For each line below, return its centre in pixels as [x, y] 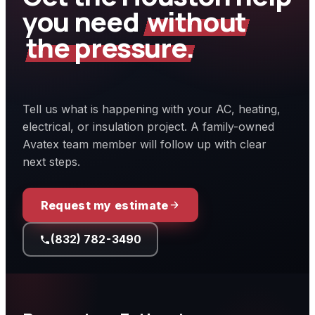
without [197, 22]
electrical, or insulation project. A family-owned [148, 127]
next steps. [51, 162]
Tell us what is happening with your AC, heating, [152, 109]
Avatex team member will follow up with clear [144, 144]
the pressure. [110, 48]
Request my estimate [104, 205]
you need [83, 22]
